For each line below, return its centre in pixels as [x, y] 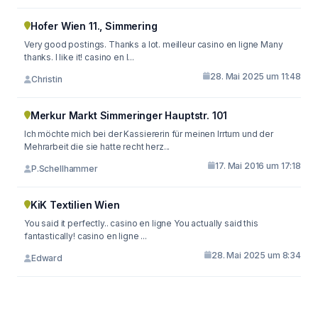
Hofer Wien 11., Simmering [94, 26]
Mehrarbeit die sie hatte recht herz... [97, 146]
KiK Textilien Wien [75, 204]
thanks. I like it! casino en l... [79, 57]
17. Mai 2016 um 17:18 [258, 165]
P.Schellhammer [64, 169]
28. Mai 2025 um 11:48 [256, 76]
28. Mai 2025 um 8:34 [256, 255]
